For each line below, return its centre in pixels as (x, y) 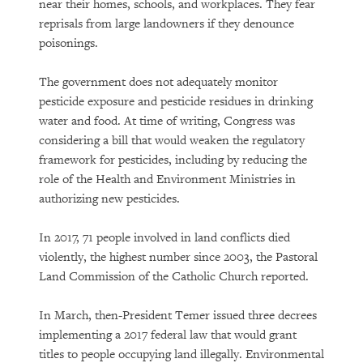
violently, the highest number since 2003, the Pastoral (178, 257)
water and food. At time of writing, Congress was (167, 121)
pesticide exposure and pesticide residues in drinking (176, 102)
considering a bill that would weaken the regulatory (172, 141)
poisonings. (68, 43)
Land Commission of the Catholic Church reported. (174, 277)
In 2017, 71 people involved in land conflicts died (164, 238)
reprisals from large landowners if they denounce (167, 24)
